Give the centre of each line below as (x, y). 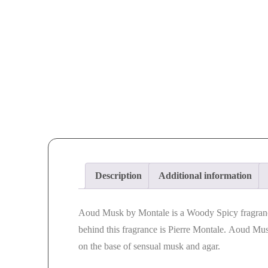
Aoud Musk (101, 212)
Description (118, 176)
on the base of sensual (121, 246)
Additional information (205, 176)
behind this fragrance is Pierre (135, 229)
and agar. (202, 246)
